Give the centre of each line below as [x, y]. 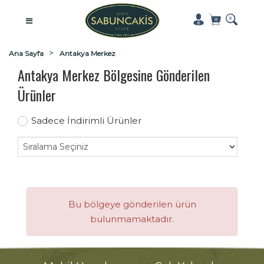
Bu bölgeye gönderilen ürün [132, 204]
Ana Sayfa [26, 53]
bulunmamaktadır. [132, 219]
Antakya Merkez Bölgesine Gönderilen [114, 75]
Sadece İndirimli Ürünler [86, 121]
